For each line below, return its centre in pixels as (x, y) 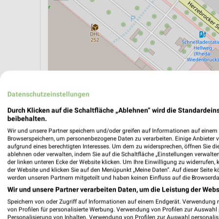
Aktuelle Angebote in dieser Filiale (117, 166)
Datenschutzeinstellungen (48, 94)
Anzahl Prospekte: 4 (73, 178)
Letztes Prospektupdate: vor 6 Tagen (99, 188)
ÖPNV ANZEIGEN (88, 127)
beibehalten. (27, 119)
